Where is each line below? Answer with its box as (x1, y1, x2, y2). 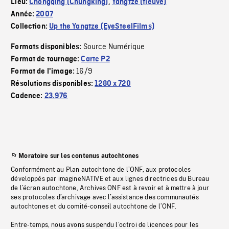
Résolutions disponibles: (11, 80, 95, 88)
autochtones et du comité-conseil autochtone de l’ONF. (11, 203, 176, 211)
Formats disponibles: (11, 43, 83, 52)
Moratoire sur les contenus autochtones (18, 152, 139, 160)
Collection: (11, 22, 50, 31)
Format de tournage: (11, 55, 81, 64)
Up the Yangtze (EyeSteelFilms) (49, 22, 154, 31)
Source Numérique (83, 42, 145, 53)
